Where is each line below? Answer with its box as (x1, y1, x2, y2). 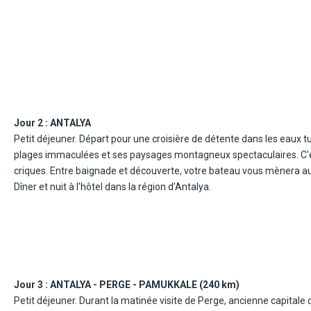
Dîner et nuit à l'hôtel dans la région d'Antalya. (14, 180, 212, 192)
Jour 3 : (14, 278, 51, 290)
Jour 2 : (14, 117, 51, 128)
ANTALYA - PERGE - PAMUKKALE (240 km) (50, 278, 240, 290)
